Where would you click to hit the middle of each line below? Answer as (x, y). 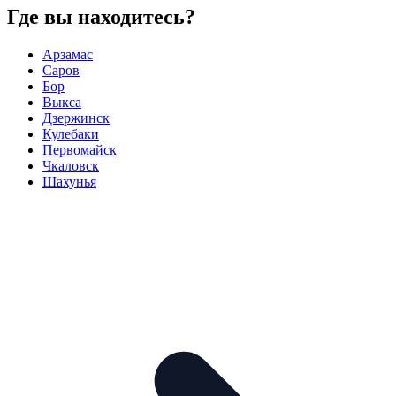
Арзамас (68, 54)
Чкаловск (71, 165)
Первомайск (80, 149)
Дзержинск (76, 118)
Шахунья (69, 181)
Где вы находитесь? (101, 16)
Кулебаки (71, 133)
